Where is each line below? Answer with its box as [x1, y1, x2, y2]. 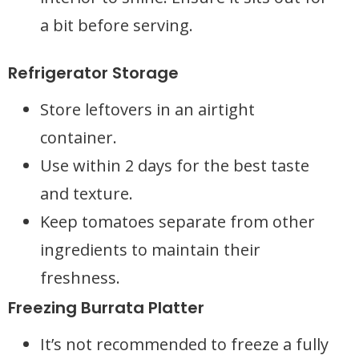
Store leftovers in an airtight [40, 99, 255, 120]
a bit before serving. [40, 14, 193, 36]
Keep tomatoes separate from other [40, 211, 315, 232]
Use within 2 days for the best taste [40, 155, 309, 176]
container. [40, 127, 117, 148]
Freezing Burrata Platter [8, 296, 204, 319]
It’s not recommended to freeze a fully [40, 333, 329, 355]
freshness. [40, 267, 120, 288]
